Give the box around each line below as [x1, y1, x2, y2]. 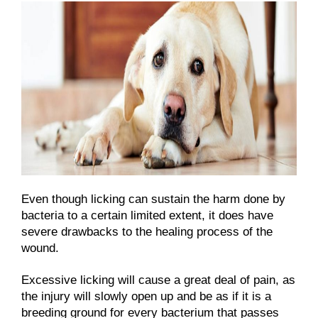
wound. [21, 241, 59, 255]
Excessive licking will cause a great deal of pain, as [21, 273, 295, 287]
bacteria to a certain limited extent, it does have [21, 208, 273, 222]
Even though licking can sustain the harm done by [21, 192, 285, 206]
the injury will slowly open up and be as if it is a [21, 289, 271, 303]
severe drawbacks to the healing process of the [21, 224, 273, 238]
